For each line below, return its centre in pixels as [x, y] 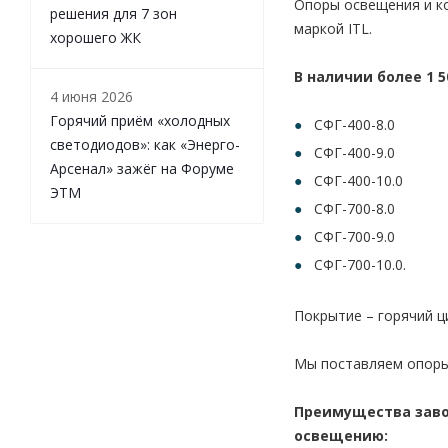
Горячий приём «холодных [140, 120]
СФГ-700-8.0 [354, 208]
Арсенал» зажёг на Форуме [142, 168]
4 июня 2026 [91, 96]
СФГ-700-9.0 [354, 236]
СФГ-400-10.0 [358, 180]
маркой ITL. [333, 28]
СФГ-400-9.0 [354, 152]
